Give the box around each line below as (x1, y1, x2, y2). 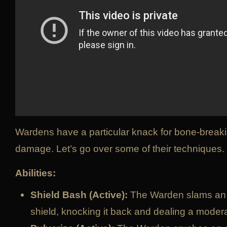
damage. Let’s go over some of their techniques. (15, 143, 224, 154)
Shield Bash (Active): (30, 189, 130, 200)
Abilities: (15, 167, 56, 178)
